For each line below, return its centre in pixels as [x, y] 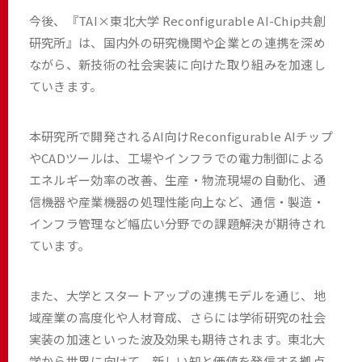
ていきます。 [65, 86]
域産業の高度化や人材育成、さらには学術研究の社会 [177, 317]
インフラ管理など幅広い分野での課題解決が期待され [177, 223]
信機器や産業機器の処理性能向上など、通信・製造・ [177, 201]
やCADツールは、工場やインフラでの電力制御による [177, 158]
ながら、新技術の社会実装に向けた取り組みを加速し [177, 64]
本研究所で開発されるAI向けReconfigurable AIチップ [181, 136]
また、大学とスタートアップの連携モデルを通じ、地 [177, 295]
